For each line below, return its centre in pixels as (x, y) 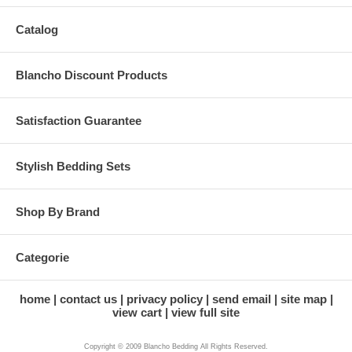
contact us (88, 299)
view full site (205, 312)
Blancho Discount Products (92, 75)
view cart (137, 312)
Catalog (37, 29)
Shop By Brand (58, 211)
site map (303, 299)
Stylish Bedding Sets (73, 166)
